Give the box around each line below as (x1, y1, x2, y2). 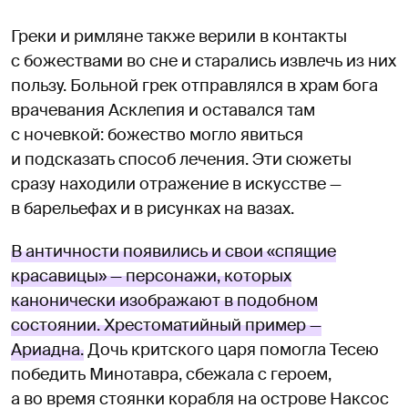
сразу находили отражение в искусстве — (11, 173, 342, 196)
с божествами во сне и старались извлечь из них (11, 50, 396, 73)
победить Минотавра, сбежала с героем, (11, 363, 331, 386)
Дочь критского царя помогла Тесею (84, 339, 379, 362)
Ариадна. (11, 339, 84, 362)
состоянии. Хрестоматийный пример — (11, 314, 321, 337)
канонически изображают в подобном (11, 290, 318, 312)
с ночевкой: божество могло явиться (11, 124, 303, 147)
